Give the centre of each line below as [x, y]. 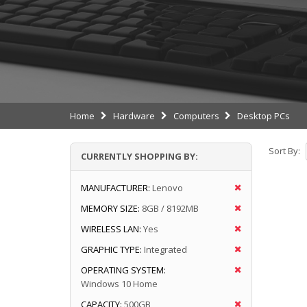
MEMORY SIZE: [110, 208]
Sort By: [284, 151]
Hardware [134, 115]
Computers [196, 115]
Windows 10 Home [119, 283]
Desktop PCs [264, 115]
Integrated [165, 249]
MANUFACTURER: [115, 187]
